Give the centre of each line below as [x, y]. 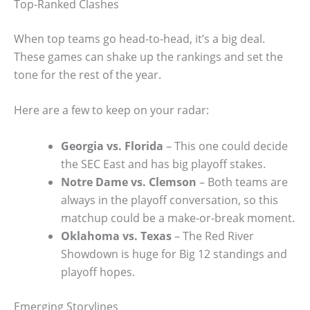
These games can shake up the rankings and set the [148, 56]
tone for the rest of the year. [88, 74]
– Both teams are [242, 182]
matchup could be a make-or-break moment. [178, 218]
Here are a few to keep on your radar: [111, 110]
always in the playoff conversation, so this [170, 200]
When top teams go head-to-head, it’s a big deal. [139, 38]
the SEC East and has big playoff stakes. [163, 164]
